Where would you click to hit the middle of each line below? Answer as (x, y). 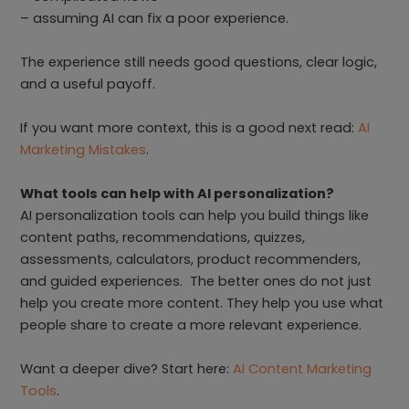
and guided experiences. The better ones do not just (196, 281)
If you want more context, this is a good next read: (189, 128)
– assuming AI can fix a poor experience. (157, 19)
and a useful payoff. (90, 84)
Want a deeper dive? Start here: (127, 368)
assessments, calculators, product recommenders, (191, 259)
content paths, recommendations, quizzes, (163, 237)
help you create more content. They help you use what (202, 303)
